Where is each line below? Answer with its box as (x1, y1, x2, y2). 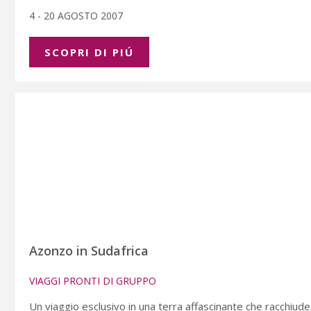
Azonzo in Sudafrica (29, 242, 149, 260)
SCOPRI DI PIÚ (44, 45, 134, 60)
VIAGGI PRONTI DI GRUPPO (29, 274, 156, 288)
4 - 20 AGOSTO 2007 (29, 9, 126, 23)
